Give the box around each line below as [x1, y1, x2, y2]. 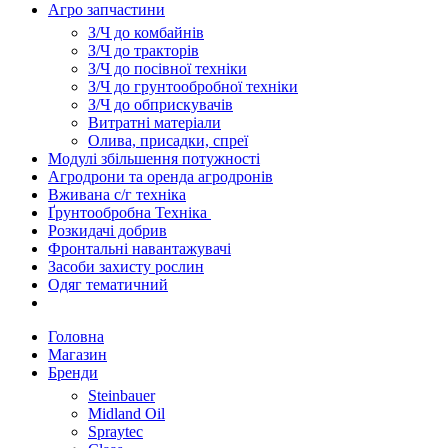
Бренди [48, 364, 98, 382]
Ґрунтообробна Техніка [48, 204, 211, 222]
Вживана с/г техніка [48, 186, 186, 204]
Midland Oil [88, 405, 165, 423]
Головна [48, 328, 104, 346]
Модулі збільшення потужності [48, 150, 260, 168]
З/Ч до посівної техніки [88, 60, 247, 78]
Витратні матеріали [88, 114, 221, 132]
